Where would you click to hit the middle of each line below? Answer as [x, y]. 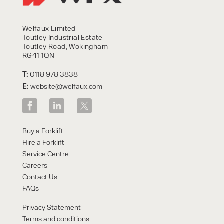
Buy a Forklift [43, 131]
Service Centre [45, 154]
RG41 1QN [38, 55]
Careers [35, 165]
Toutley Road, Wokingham [65, 46]
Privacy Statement [51, 207]
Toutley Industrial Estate [62, 37]
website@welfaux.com [66, 86]
